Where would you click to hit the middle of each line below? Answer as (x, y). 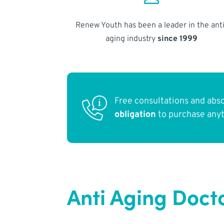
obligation (135, 114)
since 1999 (177, 39)
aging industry (131, 39)
